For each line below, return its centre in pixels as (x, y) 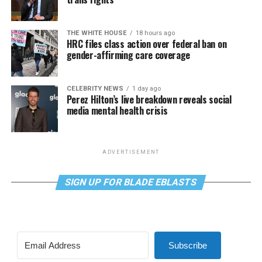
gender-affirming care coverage (128, 55)
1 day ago (146, 89)
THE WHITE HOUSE (96, 33)
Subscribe (187, 245)
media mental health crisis (117, 111)
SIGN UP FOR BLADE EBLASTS (131, 182)
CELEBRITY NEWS (95, 89)
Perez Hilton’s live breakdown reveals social (149, 99)
